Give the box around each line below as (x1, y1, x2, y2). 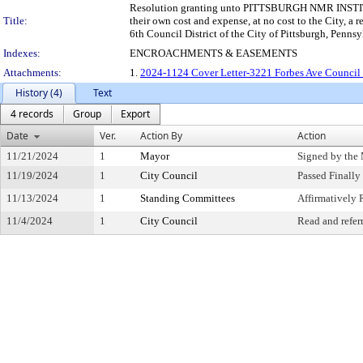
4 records (11, 107, 53, 121)
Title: (3, 15, 28, 27)
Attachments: (3, 66, 62, 79)
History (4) (15, 86, 62, 100)
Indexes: (3, 47, 41, 59)
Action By (140, 129, 182, 143)
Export (121, 107, 150, 121)
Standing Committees (140, 192, 235, 204)
